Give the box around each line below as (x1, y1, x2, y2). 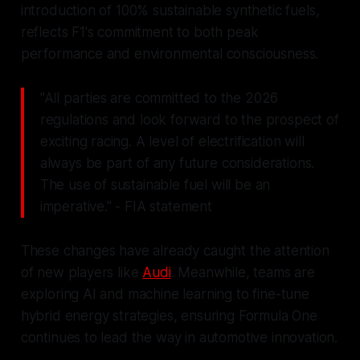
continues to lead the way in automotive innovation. (20, 329, 338, 346)
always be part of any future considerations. (39, 155, 315, 172)
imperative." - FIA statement (39, 198, 212, 215)
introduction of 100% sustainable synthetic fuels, (20, 2, 320, 19)
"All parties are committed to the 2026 (39, 90, 279, 107)
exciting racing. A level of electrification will (39, 133, 305, 150)
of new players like (20, 264, 143, 281)
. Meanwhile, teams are (170, 264, 315, 281)
